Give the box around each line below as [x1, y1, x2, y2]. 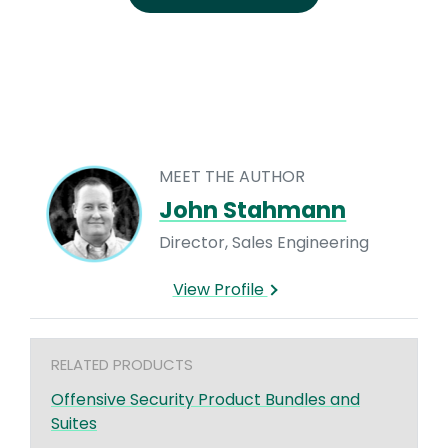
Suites [51, 411, 97, 435]
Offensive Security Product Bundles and [51, 387, 360, 411]
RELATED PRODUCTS [51, 353, 193, 375]
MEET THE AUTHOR [159, 165, 306, 189]
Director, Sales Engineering [159, 231, 370, 255]
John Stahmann [159, 194, 347, 227]
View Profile [172, 277, 268, 301]
